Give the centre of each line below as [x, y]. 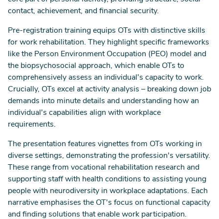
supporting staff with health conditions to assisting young [107, 179]
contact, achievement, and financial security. [84, 11]
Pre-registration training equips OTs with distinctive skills [107, 31]
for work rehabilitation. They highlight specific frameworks [109, 43]
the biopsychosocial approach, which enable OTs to [96, 66]
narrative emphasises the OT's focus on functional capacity [109, 203]
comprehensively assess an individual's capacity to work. [106, 78]
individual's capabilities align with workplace [84, 113]
